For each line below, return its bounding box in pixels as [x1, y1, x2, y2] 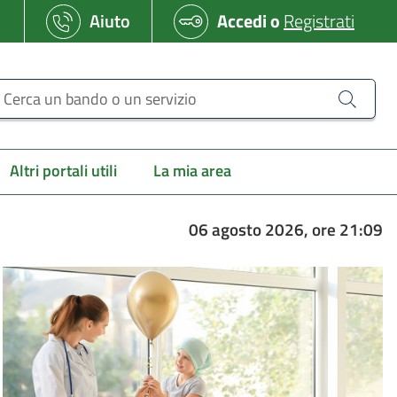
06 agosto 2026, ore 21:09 [188, 217, 383, 242]
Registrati [284, 7, 354, 35]
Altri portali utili [9, 159, 117, 183]
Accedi [217, 7, 267, 35]
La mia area [153, 159, 232, 183]
